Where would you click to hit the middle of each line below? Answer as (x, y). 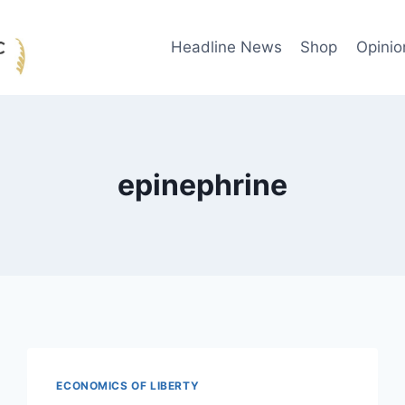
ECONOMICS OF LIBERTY (128, 386)
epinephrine (202, 185)
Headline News (226, 47)
